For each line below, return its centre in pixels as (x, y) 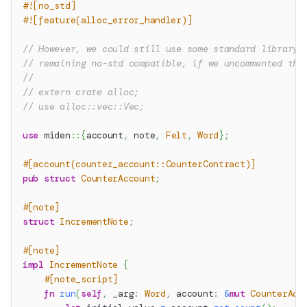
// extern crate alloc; (81, 93)
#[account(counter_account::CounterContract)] (139, 164)
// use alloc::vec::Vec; (84, 107)
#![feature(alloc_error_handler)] (108, 21)
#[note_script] (81, 280)
